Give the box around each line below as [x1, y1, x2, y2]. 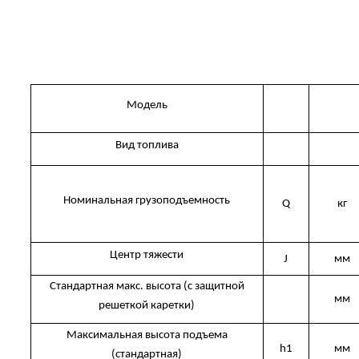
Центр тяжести [110, 249, 184, 262]
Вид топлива [115, 139, 179, 152]
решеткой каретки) [99, 300, 196, 313]
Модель [126, 99, 167, 112]
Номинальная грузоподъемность [63, 195, 231, 208]
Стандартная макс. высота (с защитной [49, 280, 244, 293]
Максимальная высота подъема [66, 329, 228, 342]
